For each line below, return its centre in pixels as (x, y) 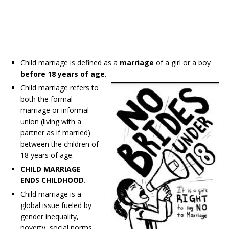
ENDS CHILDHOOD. (53, 180)
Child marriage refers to (60, 88)
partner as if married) (55, 133)
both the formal (47, 99)
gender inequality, (50, 216)
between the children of (60, 144)
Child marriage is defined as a (70, 63)
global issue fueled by (56, 205)
